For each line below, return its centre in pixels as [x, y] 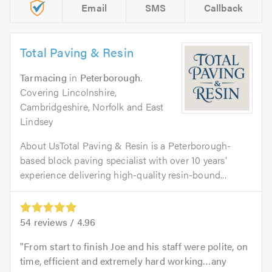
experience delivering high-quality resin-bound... [123, 175]
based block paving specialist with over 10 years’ [124, 160]
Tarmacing [43, 78]
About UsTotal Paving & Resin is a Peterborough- [126, 146]
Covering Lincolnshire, [69, 92]
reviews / [54, 222]
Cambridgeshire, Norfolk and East [92, 107]
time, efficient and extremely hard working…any [124, 261]
